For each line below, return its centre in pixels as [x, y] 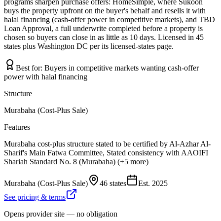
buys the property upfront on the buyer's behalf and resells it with [105, 11]
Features [17, 127]
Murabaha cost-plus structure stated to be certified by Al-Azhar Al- [107, 144]
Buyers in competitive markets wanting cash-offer [122, 68]
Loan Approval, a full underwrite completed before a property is [103, 28]
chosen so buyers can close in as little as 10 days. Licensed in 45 [104, 37]
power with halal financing [46, 77]
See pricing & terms [35, 197]
